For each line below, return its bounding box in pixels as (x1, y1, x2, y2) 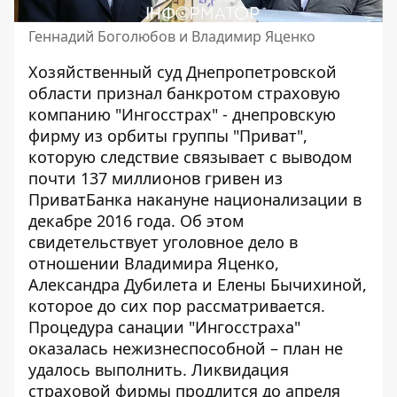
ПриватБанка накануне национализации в (28, 189, 362, 210)
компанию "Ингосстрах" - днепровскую (28, 104, 336, 125)
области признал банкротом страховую (28, 82, 340, 104)
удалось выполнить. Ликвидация (28, 359, 289, 380)
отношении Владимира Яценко (28, 253, 275, 274)
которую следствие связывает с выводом (28, 146, 352, 167)
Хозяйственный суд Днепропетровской (28, 61, 337, 82)
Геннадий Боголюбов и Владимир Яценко (28, 27, 315, 46)
